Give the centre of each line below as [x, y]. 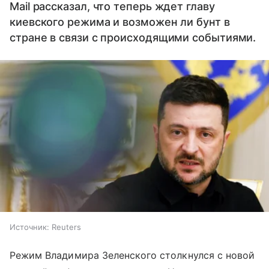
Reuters [66, 227]
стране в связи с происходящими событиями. [133, 38]
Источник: [29, 227]
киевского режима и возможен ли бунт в [120, 22]
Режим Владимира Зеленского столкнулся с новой [132, 255]
